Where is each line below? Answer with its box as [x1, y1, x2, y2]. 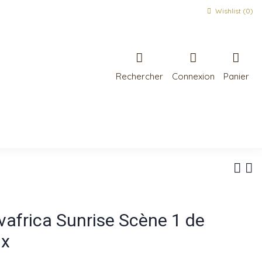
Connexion [171, 70, 215, 82]
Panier [223, 70, 249, 82]
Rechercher [115, 70, 163, 82]
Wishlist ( [213, 6, 246, 15]
